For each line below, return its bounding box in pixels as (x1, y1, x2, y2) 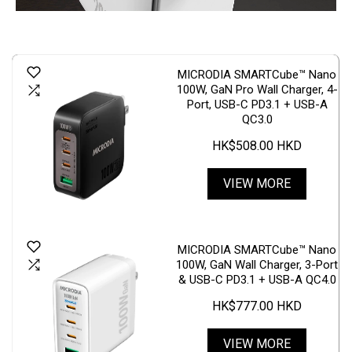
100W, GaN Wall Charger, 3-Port (176, 257, 339, 272)
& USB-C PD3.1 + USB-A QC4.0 (178, 272, 336, 287)
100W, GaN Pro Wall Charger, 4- (176, 82, 338, 97)
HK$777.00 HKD (212, 298, 302, 313)
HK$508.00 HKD (212, 138, 302, 154)
